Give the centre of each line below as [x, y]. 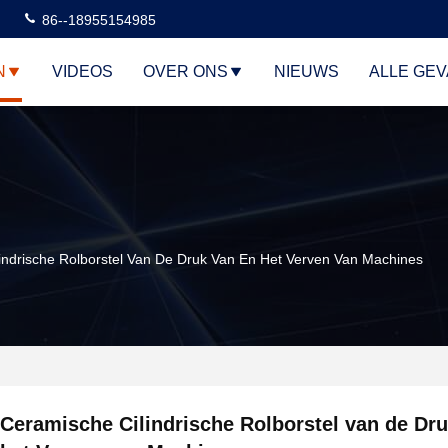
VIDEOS [82, 71]
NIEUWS [306, 71]
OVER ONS [185, 71]
